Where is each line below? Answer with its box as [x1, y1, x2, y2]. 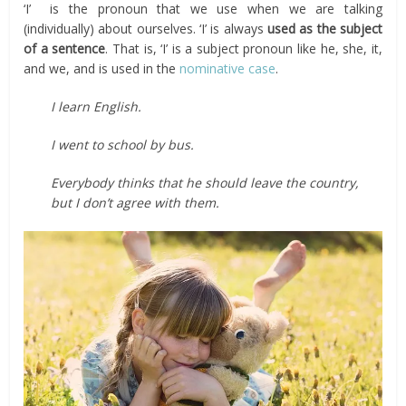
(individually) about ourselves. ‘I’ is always [24, 20, 267, 37]
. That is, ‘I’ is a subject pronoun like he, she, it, [105, 40, 382, 57]
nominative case [179, 60, 276, 77]
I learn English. [51, 98, 142, 115]
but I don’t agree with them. [51, 194, 220, 211]
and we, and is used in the [24, 60, 180, 77]
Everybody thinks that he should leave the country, [51, 174, 360, 191]
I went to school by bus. [51, 136, 195, 153]
